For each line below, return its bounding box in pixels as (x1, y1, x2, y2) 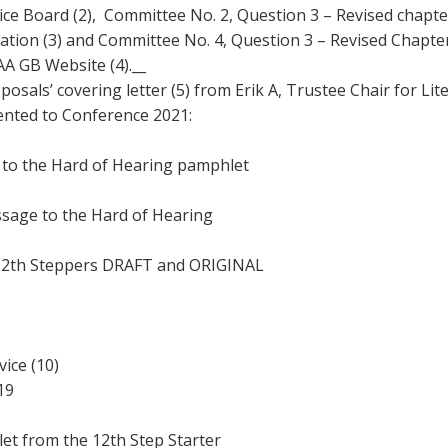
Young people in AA (226, 6, 343, 24)
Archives (226, 55, 278, 73)
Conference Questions (226, 104, 364, 122)
